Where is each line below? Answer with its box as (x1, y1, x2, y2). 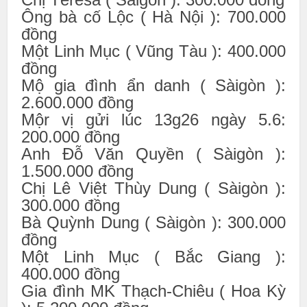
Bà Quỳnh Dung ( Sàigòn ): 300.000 (21, 213, 286, 232)
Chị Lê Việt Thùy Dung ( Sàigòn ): (21, 179, 286, 197)
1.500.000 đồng (21, 162, 134, 180)
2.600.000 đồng (21, 93, 134, 112)
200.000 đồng (21, 127, 121, 146)
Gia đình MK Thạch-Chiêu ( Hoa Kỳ (21, 282, 286, 300)
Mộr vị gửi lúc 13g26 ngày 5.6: (21, 110, 286, 129)
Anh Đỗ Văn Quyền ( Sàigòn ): (21, 145, 286, 163)
